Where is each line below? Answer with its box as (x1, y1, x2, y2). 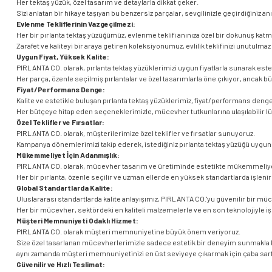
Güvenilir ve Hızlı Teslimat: (16, 260, 105, 268)
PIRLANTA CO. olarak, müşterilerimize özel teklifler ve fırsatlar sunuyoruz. (16, 129, 255, 137)
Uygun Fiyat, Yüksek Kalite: (16, 52, 109, 61)
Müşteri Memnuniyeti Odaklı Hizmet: (16, 216, 138, 225)
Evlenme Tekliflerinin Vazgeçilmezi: (16, 19, 135, 28)
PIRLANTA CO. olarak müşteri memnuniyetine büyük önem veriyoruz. (16, 227, 240, 236)
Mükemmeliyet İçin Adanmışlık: (16, 151, 120, 159)
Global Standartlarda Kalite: (16, 183, 113, 192)
